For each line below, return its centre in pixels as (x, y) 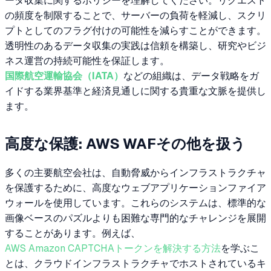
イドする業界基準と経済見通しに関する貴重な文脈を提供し (135, 91)
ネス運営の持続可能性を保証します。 (87, 61)
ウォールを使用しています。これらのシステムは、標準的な (135, 203)
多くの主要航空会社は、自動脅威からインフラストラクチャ (135, 172)
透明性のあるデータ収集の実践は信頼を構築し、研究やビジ (135, 46)
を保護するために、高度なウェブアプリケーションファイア (135, 188)
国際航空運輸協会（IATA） (64, 76)
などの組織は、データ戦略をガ (191, 76)
